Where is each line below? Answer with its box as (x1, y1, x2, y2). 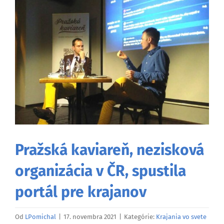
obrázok (14, 21, 42, 30)
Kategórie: (124, 212, 156, 220)
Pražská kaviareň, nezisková (15, 140, 204, 159)
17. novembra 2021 (63, 212, 116, 220)
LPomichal (25, 212, 56, 220)
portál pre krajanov (15, 182, 146, 201)
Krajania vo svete (156, 212, 206, 220)
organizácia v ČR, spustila (15, 161, 186, 180)
